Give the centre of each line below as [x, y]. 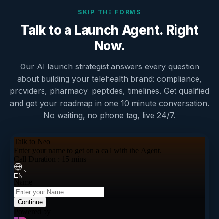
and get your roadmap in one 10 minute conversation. [109, 103]
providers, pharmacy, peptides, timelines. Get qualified [109, 91]
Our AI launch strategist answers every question [109, 66]
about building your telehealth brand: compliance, [109, 78]
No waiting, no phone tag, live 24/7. [109, 115]
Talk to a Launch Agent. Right [109, 30]
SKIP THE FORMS [109, 12]
